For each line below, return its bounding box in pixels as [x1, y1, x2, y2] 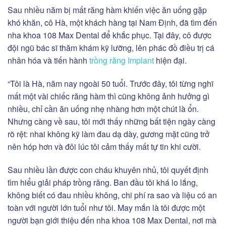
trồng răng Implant [87, 54, 154, 67]
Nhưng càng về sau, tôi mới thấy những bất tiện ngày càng [8, 115, 215, 127]
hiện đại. [154, 54, 187, 67]
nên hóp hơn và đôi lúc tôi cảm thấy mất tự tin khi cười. [8, 140, 201, 152]
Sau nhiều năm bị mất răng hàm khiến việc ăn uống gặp [8, 4, 207, 16]
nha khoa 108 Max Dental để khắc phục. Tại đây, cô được [8, 29, 211, 41]
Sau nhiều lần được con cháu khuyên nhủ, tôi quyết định [8, 163, 208, 176]
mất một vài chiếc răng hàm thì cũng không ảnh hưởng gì [8, 90, 209, 102]
